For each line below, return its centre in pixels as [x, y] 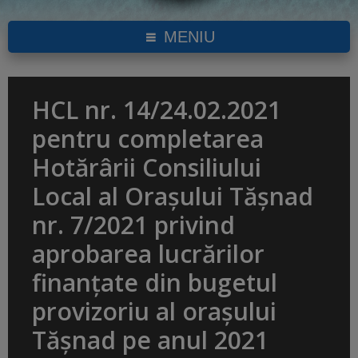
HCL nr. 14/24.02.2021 [157, 110]
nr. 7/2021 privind [133, 225]
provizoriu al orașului [154, 312]
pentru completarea [148, 139]
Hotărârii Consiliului [147, 168]
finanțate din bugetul [155, 283]
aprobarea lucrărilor [148, 254]
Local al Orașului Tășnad [173, 197]
